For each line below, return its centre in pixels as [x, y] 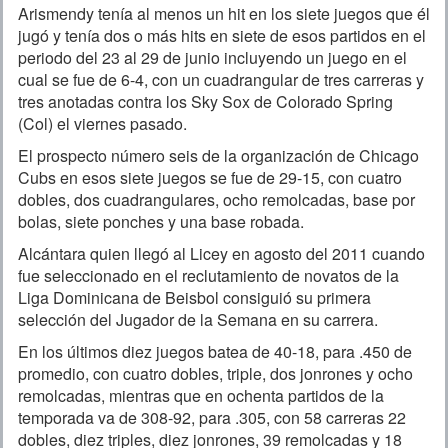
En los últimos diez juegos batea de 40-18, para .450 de [215, 351]
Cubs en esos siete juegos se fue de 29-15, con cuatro [210, 177]
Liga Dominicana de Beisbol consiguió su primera [194, 297]
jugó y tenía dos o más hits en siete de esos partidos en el [222, 35]
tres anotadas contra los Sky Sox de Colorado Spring [205, 101]
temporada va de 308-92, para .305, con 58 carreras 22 [212, 417]
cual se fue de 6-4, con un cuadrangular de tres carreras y [221, 79]
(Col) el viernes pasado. [102, 123]
